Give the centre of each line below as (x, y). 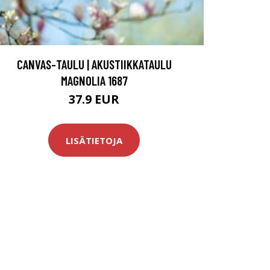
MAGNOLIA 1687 (94, 81)
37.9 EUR (94, 99)
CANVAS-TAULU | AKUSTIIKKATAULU (94, 64)
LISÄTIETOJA (94, 140)
